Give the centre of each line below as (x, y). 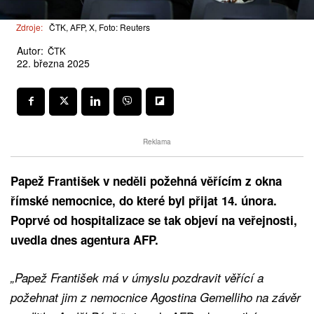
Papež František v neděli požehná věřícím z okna (146, 180)
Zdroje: (29, 27)
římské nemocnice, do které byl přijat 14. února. (144, 200)
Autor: (30, 50)
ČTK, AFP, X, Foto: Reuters (100, 27)
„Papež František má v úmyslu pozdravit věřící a (137, 277)
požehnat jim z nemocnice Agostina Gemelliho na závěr (156, 297)
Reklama (157, 141)
